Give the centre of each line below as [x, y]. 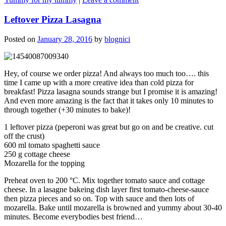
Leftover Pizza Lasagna [53, 20]
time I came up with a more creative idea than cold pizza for [99, 82]
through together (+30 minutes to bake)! [67, 109]
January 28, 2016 [65, 39]
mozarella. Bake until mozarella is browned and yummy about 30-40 [113, 207]
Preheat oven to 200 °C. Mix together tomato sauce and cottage [104, 180]
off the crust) [24, 136]
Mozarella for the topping [44, 163]
